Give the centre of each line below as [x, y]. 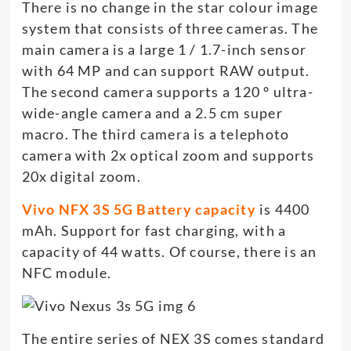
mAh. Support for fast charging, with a [154, 230]
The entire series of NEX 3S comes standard [173, 338]
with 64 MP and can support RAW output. [166, 70]
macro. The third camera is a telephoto [156, 134]
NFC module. [67, 272]
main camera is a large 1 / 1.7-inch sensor [164, 49]
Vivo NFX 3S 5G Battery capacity [139, 209]
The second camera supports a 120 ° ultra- [167, 91]
